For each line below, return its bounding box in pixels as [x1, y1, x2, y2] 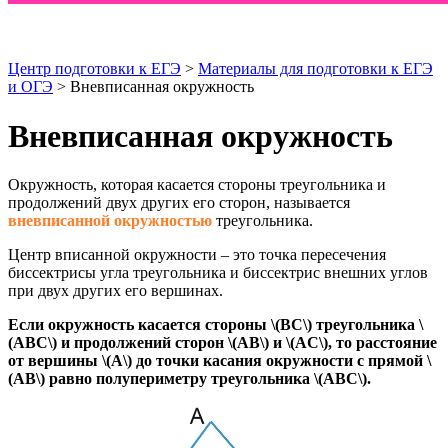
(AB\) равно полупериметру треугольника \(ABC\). [8, 370, 371, 388]
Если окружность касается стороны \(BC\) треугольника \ [8, 316, 423, 334]
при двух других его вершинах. [8, 282, 223, 300]
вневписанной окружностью [8, 212, 212, 230]
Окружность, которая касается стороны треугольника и [8, 176, 386, 194]
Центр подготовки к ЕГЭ [8, 60, 181, 78]
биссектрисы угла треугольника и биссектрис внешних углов [8, 264, 428, 282]
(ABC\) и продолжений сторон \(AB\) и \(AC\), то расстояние [8, 334, 437, 352]
